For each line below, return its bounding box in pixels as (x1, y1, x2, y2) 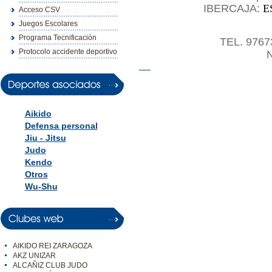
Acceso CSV (18, 5, 60, 14)
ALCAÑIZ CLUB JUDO (12, 261, 87, 270)
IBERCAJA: (203, 2, 263, 15)
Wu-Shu (24, 182, 58, 191)
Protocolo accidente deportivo (18, 47, 117, 56)
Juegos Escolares (18, 19, 78, 28)
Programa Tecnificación (18, 33, 97, 42)
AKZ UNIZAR (12, 251, 56, 260)
